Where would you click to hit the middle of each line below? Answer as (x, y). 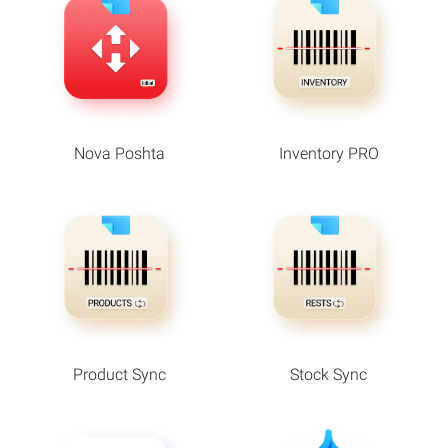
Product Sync (119, 374)
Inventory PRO (328, 154)
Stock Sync (328, 374)
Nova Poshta (119, 154)
